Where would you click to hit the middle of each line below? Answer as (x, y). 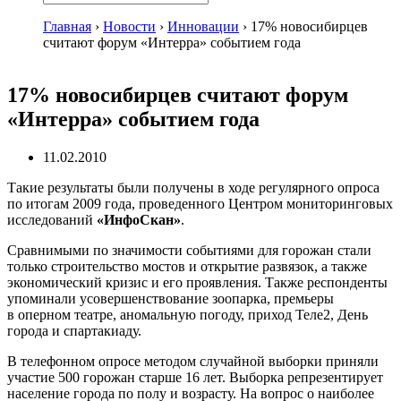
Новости (129, 26)
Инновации (203, 26)
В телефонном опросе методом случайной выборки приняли (193, 361)
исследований (52, 219)
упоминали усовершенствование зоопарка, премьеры (171, 298)
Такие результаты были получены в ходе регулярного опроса (193, 187)
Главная (67, 26)
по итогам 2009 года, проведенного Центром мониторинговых (200, 203)
